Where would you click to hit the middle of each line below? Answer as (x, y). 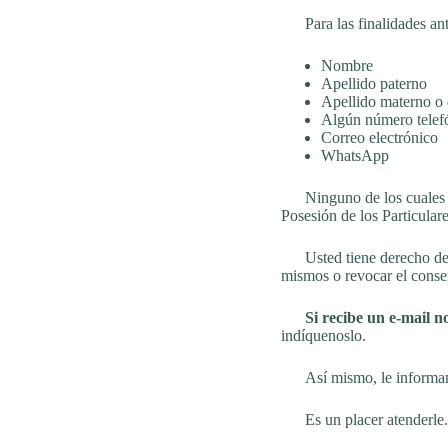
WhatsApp (354, 155)
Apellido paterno (373, 83)
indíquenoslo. (323, 335)
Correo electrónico (379, 137)
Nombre (346, 65)
